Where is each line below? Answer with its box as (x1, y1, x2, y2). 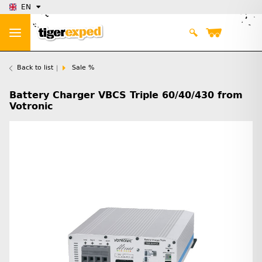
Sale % (72, 64, 94, 72)
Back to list (17, 64, 53, 72)
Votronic (9, 101, 53, 112)
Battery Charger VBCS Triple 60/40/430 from (9, 89, 243, 101)
